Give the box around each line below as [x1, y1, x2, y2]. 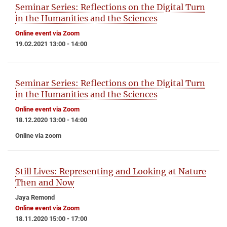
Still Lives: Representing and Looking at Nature [15, 166, 206, 177]
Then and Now [15, 177, 74, 188]
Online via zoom [15, 131, 61, 139]
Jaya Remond [15, 194, 55, 202]
